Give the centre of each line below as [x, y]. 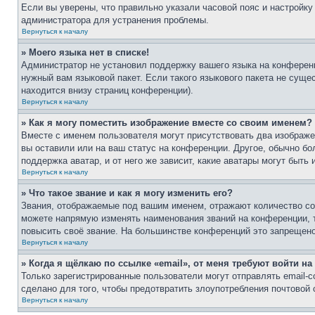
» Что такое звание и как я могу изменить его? [127, 193]
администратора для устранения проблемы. [115, 20]
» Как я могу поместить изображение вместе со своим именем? [167, 123]
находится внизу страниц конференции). [107, 90]
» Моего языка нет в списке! [85, 52]
